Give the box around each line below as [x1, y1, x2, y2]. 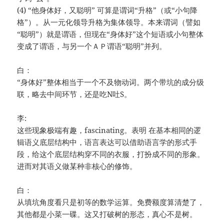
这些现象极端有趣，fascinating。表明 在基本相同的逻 [17, 125, 201, 135]
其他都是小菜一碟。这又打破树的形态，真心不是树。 [17, 209, 197, 219]
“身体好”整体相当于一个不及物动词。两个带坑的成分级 [17, 77, 204, 87]
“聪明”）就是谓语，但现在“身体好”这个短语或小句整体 [17, 29, 204, 39]
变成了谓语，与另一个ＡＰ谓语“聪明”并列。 [17, 41, 167, 51]
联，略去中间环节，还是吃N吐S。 [17, 89, 132, 99]
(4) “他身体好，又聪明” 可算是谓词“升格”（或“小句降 [17, 5, 198, 15]
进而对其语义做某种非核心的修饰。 [17, 161, 137, 171]
